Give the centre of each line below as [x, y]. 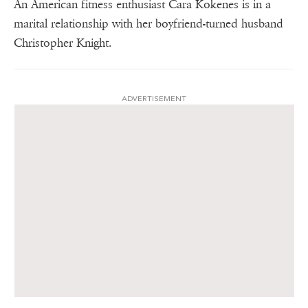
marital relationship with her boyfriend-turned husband [148, 24]
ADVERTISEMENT [154, 99]
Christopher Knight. [63, 43]
